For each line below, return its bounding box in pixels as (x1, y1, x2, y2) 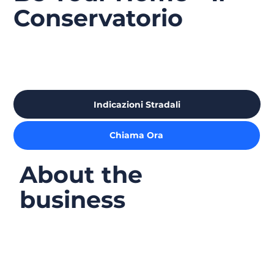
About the (20, 160, 143, 190)
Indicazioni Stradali (93, 98, 180, 110)
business (20, 185, 126, 215)
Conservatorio (13, 4, 183, 33)
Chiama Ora (109, 130, 164, 141)
